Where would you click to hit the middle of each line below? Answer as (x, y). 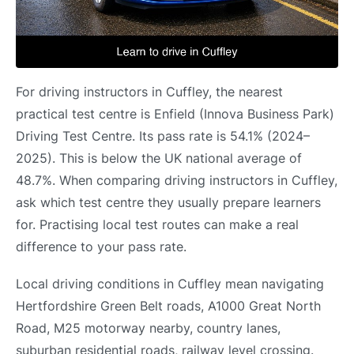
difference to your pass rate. (101, 247)
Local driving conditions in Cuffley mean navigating (170, 284)
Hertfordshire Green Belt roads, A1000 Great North (168, 306)
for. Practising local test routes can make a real (157, 224)
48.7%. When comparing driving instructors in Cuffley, (177, 180)
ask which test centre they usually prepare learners (168, 202)
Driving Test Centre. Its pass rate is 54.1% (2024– (163, 136)
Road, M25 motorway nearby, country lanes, (148, 328)
